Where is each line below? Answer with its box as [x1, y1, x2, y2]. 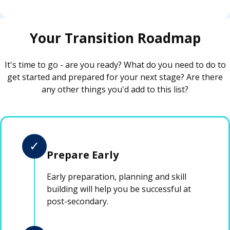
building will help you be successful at [47, 183, 191, 195]
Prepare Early [47, 148, 119, 162]
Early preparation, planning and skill [47, 171, 186, 183]
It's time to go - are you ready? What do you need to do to [4, 59, 226, 70]
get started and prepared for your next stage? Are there [7, 71, 223, 83]
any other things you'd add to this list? [42, 83, 188, 95]
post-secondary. [47, 196, 108, 207]
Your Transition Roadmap [29, 28, 201, 47]
